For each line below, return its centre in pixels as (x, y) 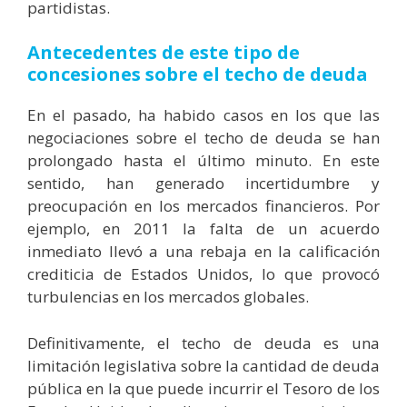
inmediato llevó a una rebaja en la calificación (203, 252)
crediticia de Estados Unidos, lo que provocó (203, 274)
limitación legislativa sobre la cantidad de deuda (203, 365)
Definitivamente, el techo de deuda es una (203, 342)
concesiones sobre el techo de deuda (198, 74)
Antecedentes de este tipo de (164, 53)
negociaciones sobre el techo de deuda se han (203, 138)
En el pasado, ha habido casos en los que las (203, 115)
